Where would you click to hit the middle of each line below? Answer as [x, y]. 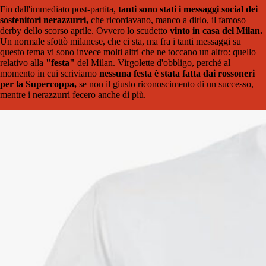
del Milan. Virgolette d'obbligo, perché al [153, 63]
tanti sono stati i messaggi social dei [187, 9]
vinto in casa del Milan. [216, 31]
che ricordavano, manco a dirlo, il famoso [167, 20]
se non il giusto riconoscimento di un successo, [165, 84]
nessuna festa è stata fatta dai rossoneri [177, 74]
